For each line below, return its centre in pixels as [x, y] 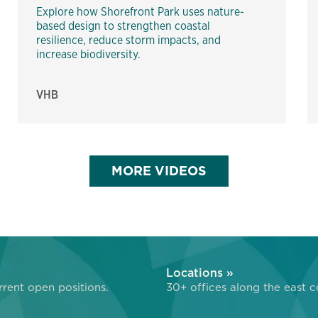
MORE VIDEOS [159, 170]
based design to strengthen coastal [123, 26]
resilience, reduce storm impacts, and [128, 40]
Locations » [200, 272]
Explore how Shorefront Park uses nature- [140, 11]
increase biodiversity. [91, 54]
